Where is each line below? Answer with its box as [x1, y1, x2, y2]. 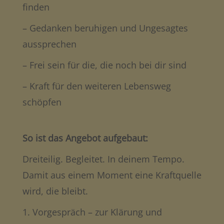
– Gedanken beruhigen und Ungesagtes [22, 21, 188, 34]
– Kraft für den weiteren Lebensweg [22, 79, 171, 92]
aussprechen [22, 37, 76, 50]
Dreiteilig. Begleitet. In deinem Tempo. [22, 152, 184, 165]
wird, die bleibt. [22, 184, 88, 197]
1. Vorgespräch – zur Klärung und [22, 205, 162, 218]
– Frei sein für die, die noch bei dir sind [22, 58, 186, 71]
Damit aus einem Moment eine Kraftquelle [22, 168, 201, 181]
